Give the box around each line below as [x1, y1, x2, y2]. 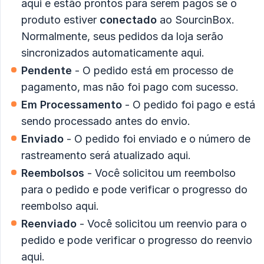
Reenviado [21, 217, 77, 230]
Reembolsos [21, 167, 84, 180]
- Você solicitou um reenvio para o [77, 217, 247, 230]
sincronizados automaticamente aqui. [21, 47, 204, 60]
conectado [100, 14, 157, 27]
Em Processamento [21, 98, 122, 111]
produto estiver [21, 14, 100, 27]
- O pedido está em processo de [72, 64, 233, 77]
